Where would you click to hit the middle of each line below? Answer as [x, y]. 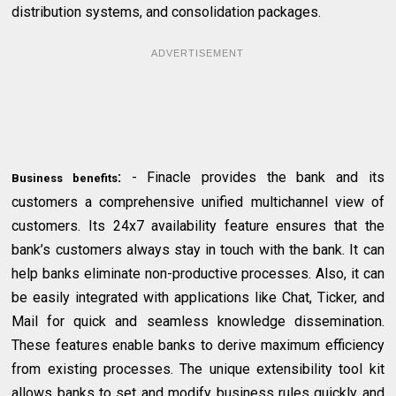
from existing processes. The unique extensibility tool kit [198, 369]
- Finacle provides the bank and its [258, 178]
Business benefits [65, 179]
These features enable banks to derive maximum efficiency [198, 346]
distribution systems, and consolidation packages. [167, 12]
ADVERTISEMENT [198, 53]
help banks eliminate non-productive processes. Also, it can [198, 274]
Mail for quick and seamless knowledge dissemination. [198, 322]
